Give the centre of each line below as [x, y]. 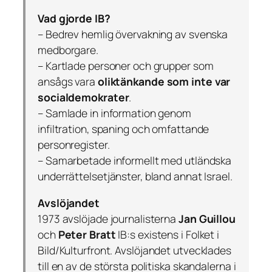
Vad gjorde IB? [74, 19]
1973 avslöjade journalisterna [108, 218]
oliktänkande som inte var [164, 82]
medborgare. [68, 50]
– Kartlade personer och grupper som [126, 66]
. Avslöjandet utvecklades [171, 250]
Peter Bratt [87, 234]
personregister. [74, 145]
